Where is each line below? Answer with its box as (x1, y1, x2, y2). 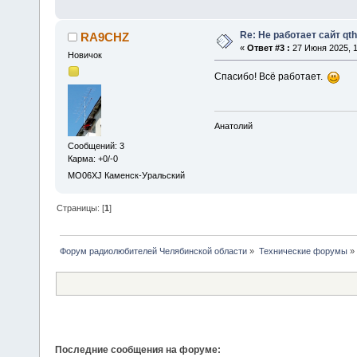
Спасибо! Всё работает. (214, 71, 328, 83)
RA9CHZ (80, 29, 130, 44)
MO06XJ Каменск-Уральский (67, 171, 185, 181)
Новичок (67, 49, 102, 60)
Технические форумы (258, 246, 347, 257)
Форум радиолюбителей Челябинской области (60, 246, 248, 257)
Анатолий (214, 120, 253, 131)
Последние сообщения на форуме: (55, 343, 221, 355)
